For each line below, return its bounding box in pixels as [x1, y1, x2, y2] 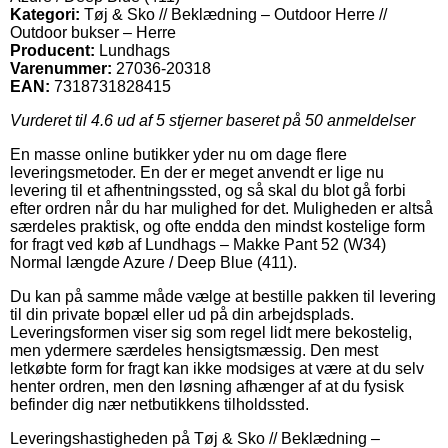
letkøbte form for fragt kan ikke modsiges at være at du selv [10, 359, 424, 377]
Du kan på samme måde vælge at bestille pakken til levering [10, 287, 436, 305]
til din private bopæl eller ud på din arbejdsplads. [10, 305, 354, 323]
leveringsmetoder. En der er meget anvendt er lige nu [10, 163, 384, 181]
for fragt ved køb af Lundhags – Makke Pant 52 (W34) [10, 235, 386, 253]
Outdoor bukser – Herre [10, 23, 176, 41]
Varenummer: [10, 59, 112, 77]
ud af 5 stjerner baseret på [113, 111, 305, 129]
